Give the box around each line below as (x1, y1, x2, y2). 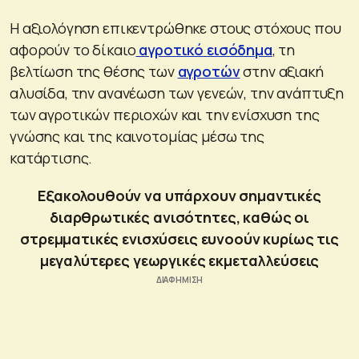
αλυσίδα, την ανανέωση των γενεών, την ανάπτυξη (10, 83, 345, 103)
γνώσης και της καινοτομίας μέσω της (10, 126, 264, 146)
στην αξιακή (240, 61, 324, 81)
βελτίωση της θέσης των (10, 61, 178, 81)
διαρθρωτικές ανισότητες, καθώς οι (49, 207, 310, 227)
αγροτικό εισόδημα (135, 39, 272, 59)
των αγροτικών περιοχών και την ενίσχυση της (10, 104, 320, 124)
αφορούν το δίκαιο (10, 39, 136, 59)
